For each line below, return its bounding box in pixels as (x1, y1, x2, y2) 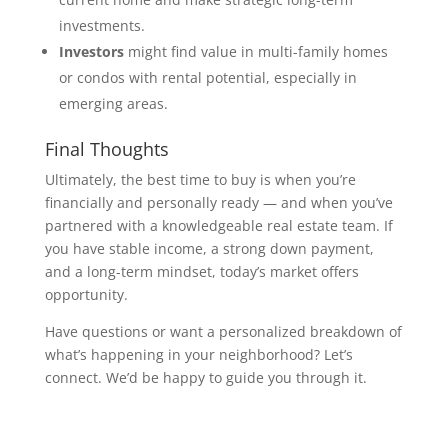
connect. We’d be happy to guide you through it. (44, 367, 367, 387)
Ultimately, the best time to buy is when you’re (44, 169, 356, 189)
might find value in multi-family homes (123, 41, 388, 61)
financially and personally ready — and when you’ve (44, 192, 393, 212)
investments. (58, 15, 145, 35)
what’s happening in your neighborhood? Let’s (44, 344, 353, 364)
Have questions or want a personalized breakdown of (44, 321, 402, 341)
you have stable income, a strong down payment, (44, 238, 374, 258)
